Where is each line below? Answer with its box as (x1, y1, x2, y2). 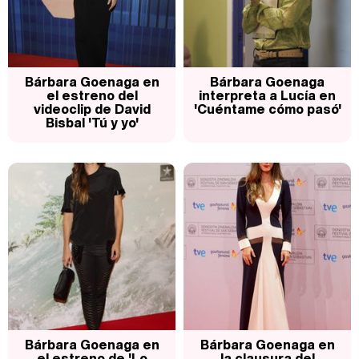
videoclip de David (33, 99, 151, 119)
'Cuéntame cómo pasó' (193, 99, 341, 119)
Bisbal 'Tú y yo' (45, 113, 139, 133)
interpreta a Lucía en (199, 86, 336, 106)
